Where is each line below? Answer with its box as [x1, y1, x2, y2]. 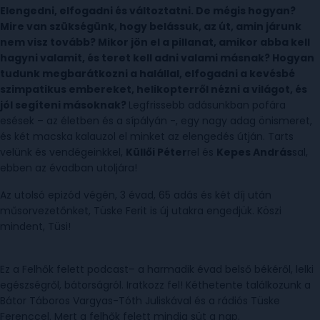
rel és [187, 145, 216, 159]
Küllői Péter [126, 145, 187, 159]
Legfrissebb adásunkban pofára [129, 98, 286, 112]
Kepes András [216, 145, 292, 159]
